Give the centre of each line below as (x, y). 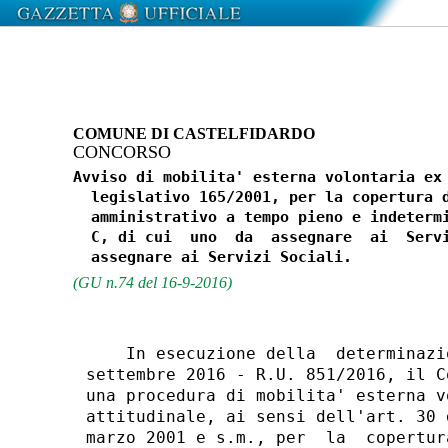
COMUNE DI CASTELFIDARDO (193, 133)
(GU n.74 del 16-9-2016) (152, 282)
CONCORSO (121, 151)
